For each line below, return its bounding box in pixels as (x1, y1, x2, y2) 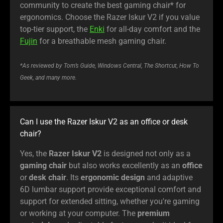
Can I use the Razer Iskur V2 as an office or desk (20, 116, 188, 126)
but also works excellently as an (67, 160, 182, 170)
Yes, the (20, 148, 49, 158)
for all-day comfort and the (105, 24, 200, 34)
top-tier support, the (20, 24, 90, 34)
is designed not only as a (102, 148, 191, 158)
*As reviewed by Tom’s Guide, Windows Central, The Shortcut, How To (20, 62, 199, 69)
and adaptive (145, 172, 193, 182)
